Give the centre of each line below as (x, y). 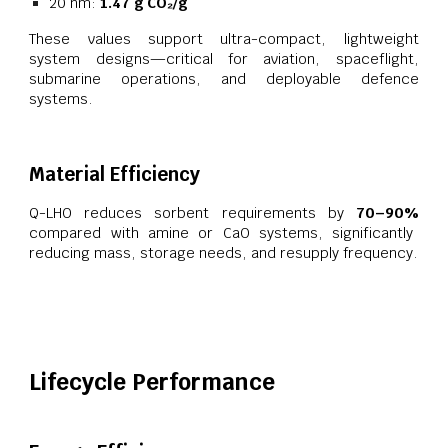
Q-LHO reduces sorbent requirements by (192, 212)
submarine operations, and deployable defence (224, 78)
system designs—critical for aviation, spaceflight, (224, 58)
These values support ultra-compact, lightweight (224, 38)
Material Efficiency (115, 173)
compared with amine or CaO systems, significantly (221, 232)
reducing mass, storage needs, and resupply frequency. (224, 252)
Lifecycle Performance (152, 381)
